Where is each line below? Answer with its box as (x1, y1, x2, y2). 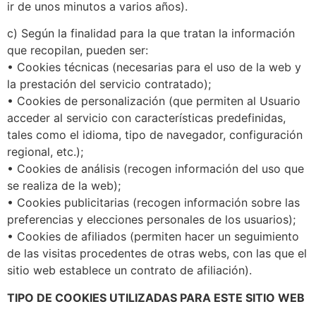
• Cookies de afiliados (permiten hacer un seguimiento (7, 229, 299, 244)
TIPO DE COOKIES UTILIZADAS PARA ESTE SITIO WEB (7, 290, 305, 305)
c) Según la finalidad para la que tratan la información (7, 26, 295, 41)
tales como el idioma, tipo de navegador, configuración (7, 128, 303, 142)
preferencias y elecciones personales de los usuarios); (7, 212, 296, 227)
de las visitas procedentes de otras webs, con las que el (7, 246, 307, 261)
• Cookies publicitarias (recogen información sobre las (7, 195, 300, 210)
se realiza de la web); (7, 178, 121, 193)
